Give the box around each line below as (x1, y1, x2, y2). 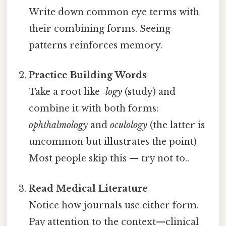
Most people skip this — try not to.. (29, 153, 190, 164)
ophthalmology (29, 120, 88, 131)
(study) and (122, 86, 176, 98)
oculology (110, 120, 148, 131)
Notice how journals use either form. (29, 199, 199, 211)
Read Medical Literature (29, 183, 148, 194)
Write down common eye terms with (29, 7, 200, 18)
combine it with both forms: (29, 103, 159, 115)
